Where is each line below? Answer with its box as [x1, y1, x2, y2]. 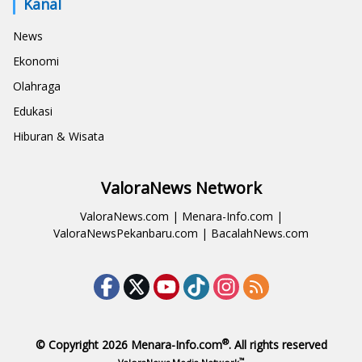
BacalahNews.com [211, 225, 309, 242]
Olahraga [13, 78, 61, 95]
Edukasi [13, 103, 53, 120]
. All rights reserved [228, 337, 327, 353]
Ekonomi [13, 53, 59, 69]
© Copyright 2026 [35, 337, 131, 353]
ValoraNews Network [100, 177, 262, 200]
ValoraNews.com [79, 208, 169, 225]
